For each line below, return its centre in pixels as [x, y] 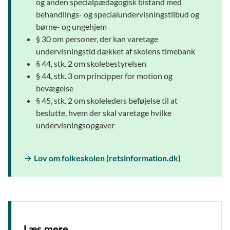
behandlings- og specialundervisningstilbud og [118, 14]
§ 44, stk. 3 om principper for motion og [104, 75]
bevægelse [55, 88]
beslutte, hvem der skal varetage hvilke [104, 112]
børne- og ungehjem [71, 26]
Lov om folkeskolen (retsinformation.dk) [107, 158]
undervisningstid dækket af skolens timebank [116, 51]
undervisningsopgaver [75, 125]
